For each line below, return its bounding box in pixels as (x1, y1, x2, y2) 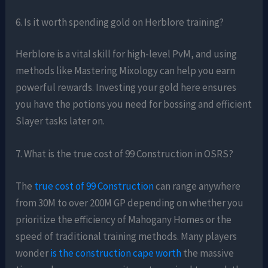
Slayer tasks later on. (16, 114, 105, 128)
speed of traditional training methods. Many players (16, 229, 237, 243)
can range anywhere (154, 179, 241, 193)
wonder (16, 246, 51, 260)
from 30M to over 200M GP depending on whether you (16, 196, 244, 209)
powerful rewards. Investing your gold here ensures (16, 81, 237, 95)
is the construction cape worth (50, 246, 182, 260)
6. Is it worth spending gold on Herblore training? (16, 15, 224, 29)
